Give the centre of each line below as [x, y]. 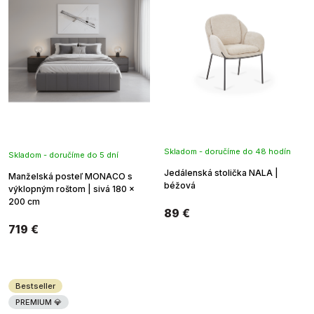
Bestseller [35, 286]
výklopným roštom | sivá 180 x [71, 189]
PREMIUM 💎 [39, 302]
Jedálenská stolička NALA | [221, 172]
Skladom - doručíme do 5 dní [63, 155]
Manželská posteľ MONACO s [70, 176]
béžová [180, 185]
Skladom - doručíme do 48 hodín [227, 151]
